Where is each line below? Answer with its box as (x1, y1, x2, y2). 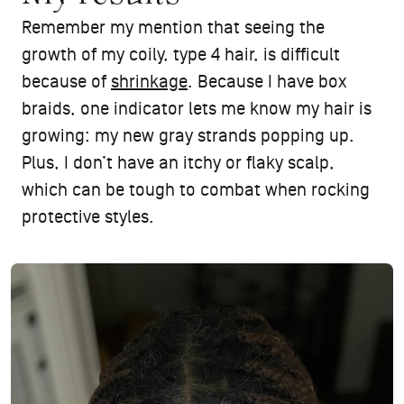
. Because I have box (188, 71, 346, 92)
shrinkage (111, 71, 188, 92)
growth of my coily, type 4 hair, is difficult (22, 44, 340, 65)
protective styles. (22, 207, 154, 227)
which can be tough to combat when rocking (22, 179, 370, 200)
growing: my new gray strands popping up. (22, 125, 359, 146)
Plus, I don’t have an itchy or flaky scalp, (22, 152, 335, 173)
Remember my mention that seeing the (22, 17, 325, 38)
